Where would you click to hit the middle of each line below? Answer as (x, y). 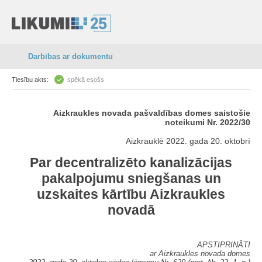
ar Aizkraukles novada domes (200, 253)
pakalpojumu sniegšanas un (131, 178)
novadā (131, 210)
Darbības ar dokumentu (70, 56)
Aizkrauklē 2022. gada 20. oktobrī (188, 141)
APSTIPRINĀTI (224, 244)
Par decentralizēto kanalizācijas (131, 163)
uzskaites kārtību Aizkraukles (131, 194)
